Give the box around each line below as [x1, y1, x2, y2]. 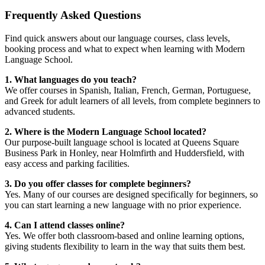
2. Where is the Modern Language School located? [5, 126, 206, 137]
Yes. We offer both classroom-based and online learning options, [5, 230, 244, 241]
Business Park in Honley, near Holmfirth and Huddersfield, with [5, 147, 244, 158]
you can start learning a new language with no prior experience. [5, 199, 241, 210]
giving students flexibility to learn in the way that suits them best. [5, 241, 245, 251]
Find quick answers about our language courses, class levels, [5, 33, 230, 43]
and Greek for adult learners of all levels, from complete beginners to [5, 95, 260, 106]
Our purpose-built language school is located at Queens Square [5, 137, 239, 147]
